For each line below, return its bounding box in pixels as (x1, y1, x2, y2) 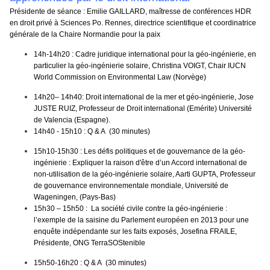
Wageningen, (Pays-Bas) (34, 193, 116, 202)
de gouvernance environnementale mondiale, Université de (34, 181, 228, 190)
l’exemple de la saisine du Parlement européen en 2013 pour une (34, 216, 249, 225)
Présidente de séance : (10, 7, 87, 16)
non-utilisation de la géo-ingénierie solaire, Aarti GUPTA (34, 170, 216, 179)
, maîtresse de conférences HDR (145, 7, 251, 16)
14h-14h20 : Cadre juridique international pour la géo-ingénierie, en (34, 50, 256, 59)
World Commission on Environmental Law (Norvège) (34, 73, 206, 82)
